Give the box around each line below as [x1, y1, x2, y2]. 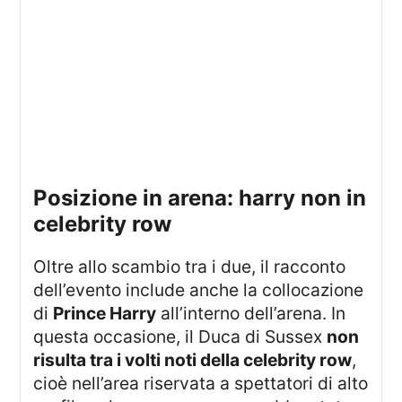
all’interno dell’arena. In [156, 301, 346, 324]
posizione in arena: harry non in [33, 184, 48, 211]
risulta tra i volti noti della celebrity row [33, 348, 353, 371]
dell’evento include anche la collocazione [33, 278, 364, 301]
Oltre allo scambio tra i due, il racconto [33, 255, 48, 277]
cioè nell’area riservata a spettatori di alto [33, 371, 369, 394]
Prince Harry [53, 301, 157, 324]
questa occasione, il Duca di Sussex [33, 325, 328, 347]
